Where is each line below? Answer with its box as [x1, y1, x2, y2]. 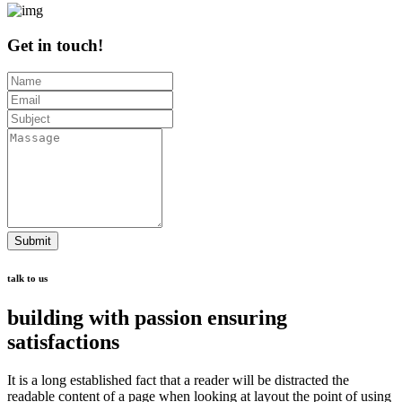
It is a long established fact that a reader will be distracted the [7, 372, 349, 389]
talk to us [7, 273, 48, 284]
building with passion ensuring [7, 306, 287, 330]
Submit [14, 234, 51, 249]
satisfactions [7, 330, 119, 354]
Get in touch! [7, 35, 103, 55]
